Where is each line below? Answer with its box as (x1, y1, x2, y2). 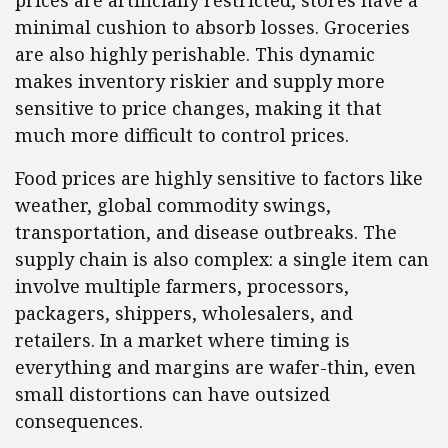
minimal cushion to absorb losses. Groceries (15, 15, 410, 40)
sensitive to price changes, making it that (15, 96, 382, 121)
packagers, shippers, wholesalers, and (15, 301, 353, 326)
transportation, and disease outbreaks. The (15, 220, 397, 245)
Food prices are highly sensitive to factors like (15, 166, 423, 191)
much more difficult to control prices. (15, 123, 349, 148)
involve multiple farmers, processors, (15, 274, 349, 299)
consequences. (15, 409, 143, 434)
